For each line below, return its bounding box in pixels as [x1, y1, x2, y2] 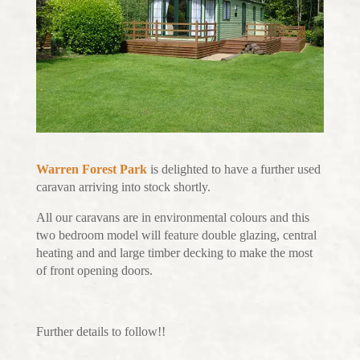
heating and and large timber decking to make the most [35, 245, 313, 260]
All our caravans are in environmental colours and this [35, 210, 309, 224]
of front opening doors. [35, 263, 153, 277]
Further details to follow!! [35, 324, 166, 338]
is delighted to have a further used [146, 162, 321, 176]
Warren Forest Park [35, 162, 147, 176]
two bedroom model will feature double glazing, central [35, 227, 317, 242]
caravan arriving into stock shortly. [35, 179, 211, 194]
